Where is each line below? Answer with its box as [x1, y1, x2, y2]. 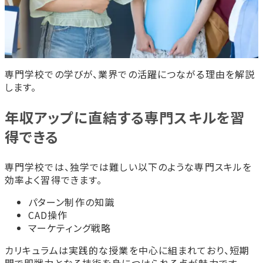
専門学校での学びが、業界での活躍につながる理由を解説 [5, 67, 255, 82]
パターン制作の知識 [28, 195, 115, 210]
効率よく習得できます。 [5, 173, 103, 187]
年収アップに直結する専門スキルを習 [5, 107, 245, 128]
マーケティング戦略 [28, 221, 112, 235]
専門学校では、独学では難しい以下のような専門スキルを [5, 160, 252, 174]
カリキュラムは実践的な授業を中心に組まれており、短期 [5, 243, 250, 258]
